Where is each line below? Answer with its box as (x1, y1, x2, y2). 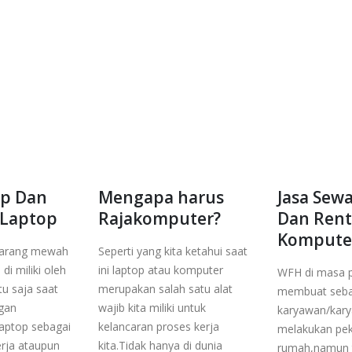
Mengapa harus (98, 185, 224, 208)
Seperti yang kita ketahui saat (98, 243, 247, 258)
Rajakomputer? (98, 207, 221, 229)
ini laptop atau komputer (98, 262, 223, 277)
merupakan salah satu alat (98, 280, 233, 296)
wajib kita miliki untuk (98, 299, 206, 315)
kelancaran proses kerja (98, 318, 219, 334)
